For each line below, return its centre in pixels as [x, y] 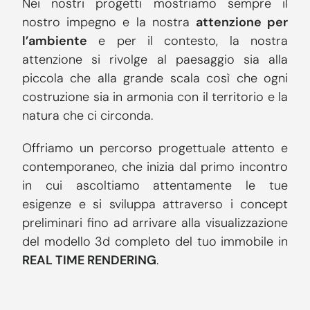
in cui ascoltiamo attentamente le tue [155, 186]
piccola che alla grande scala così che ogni [155, 79]
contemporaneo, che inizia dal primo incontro [155, 167]
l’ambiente [55, 41]
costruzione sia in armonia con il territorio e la [155, 97]
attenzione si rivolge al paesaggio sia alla [155, 60]
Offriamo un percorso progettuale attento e [155, 148]
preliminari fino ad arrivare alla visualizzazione [155, 223]
